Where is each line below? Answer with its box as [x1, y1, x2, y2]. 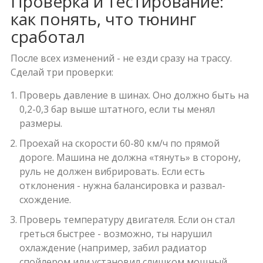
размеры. [19, 117, 62, 130]
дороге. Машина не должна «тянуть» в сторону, [19, 151, 241, 164]
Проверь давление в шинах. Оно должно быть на [19, 89, 249, 102]
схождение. [19, 193, 71, 207]
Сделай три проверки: [10, 66, 113, 79]
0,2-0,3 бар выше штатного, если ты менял [19, 103, 215, 116]
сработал [10, 25, 85, 48]
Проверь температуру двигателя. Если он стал [19, 213, 235, 227]
